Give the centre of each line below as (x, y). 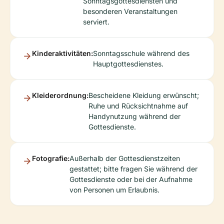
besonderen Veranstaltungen (130, 11)
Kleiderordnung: (60, 95)
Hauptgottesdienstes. (128, 63)
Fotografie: (51, 158)
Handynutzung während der (134, 116)
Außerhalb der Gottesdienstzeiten (125, 158)
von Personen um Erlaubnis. (114, 189)
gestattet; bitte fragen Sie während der (133, 168)
